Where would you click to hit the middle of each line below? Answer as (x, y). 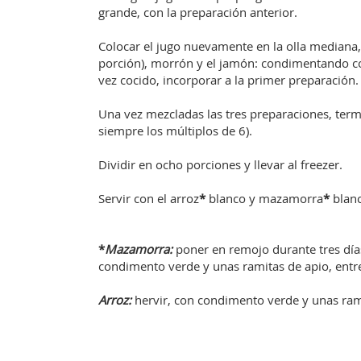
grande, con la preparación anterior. (198, 12)
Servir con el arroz (149, 198)
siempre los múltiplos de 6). (175, 131)
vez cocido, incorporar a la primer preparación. (228, 80)
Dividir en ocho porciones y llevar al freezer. (220, 164)
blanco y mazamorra (264, 198)
